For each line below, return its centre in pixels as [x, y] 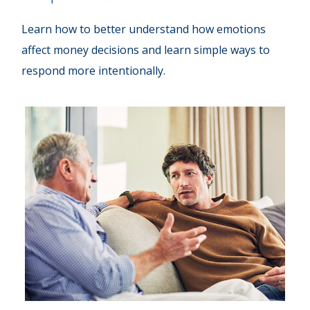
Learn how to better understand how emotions [144, 29]
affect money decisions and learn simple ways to [146, 49]
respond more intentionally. [94, 70]
